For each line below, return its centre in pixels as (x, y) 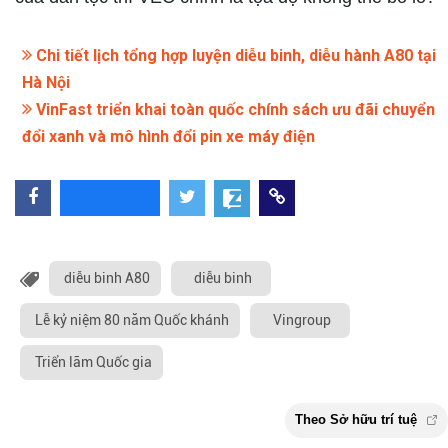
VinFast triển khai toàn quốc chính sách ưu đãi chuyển (233, 109)
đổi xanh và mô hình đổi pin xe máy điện (168, 136)
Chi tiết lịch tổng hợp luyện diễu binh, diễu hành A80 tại (234, 55)
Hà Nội (46, 82)
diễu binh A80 (107, 277)
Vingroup (302, 319)
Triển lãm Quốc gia (93, 361)
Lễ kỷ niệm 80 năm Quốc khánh (132, 319)
